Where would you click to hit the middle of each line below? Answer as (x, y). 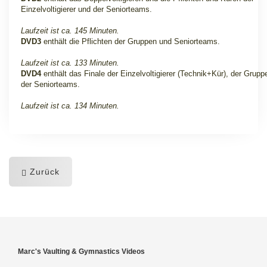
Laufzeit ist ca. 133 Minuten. (70, 63)
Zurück (43, 172)
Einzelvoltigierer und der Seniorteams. (86, 9)
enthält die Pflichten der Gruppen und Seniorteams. (131, 41)
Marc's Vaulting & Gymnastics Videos (81, 252)
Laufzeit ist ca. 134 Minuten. (70, 106)
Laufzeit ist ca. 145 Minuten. (70, 31)
